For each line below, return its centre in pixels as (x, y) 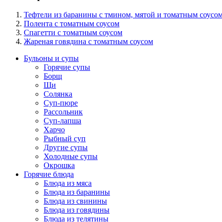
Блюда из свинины (75, 201)
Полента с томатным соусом (72, 24)
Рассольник (63, 112)
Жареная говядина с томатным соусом (88, 42)
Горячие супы (67, 67)
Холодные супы (71, 157)
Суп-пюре (61, 103)
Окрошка (59, 166)
